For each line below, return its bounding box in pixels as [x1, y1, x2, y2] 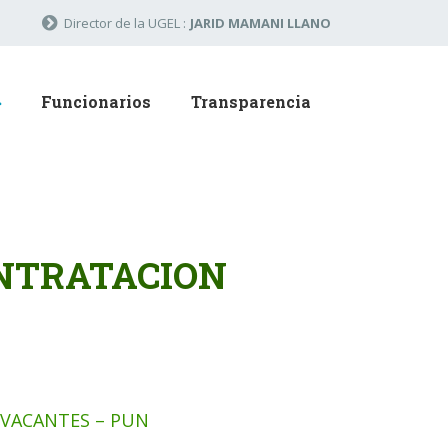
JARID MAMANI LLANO [190, 14, 331, 32]
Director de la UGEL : [64, 14, 186, 32]
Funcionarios [41, 91, 151, 112]
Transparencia [191, 91, 311, 112]
